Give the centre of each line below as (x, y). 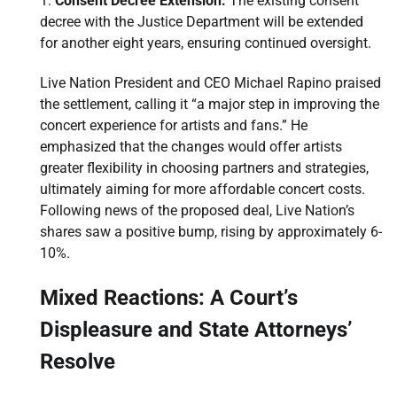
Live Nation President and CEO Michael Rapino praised (210, 83)
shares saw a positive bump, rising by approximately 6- (211, 232)
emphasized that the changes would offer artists (191, 147)
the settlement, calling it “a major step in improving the (210, 105)
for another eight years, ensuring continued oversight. (206, 43)
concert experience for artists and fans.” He (174, 126)
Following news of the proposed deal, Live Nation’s (197, 211)
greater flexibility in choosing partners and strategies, (204, 168)
